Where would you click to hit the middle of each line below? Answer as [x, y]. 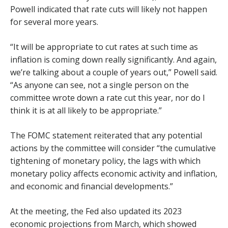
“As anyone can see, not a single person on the [99, 85]
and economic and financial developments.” [92, 186]
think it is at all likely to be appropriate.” [86, 110]
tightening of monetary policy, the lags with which [105, 161]
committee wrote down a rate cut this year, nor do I [108, 98]
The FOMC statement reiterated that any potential [106, 135]
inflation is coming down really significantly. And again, [113, 60]
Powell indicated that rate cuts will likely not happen [109, 9]
